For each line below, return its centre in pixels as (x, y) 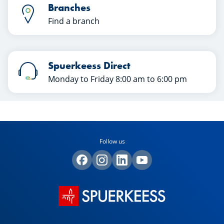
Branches (69, 8)
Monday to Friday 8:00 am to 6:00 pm (117, 79)
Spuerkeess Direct (89, 66)
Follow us (112, 141)
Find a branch (74, 21)
